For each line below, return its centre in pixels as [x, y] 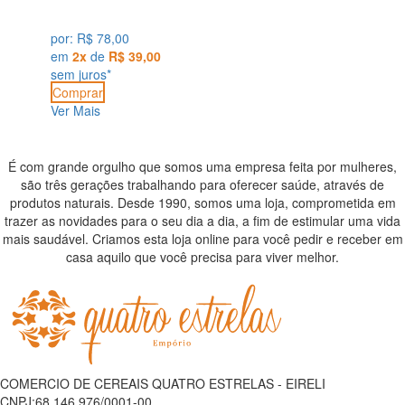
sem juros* [81, 74]
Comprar [78, 92]
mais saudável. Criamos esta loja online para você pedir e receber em [202, 238]
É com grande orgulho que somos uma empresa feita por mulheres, [202, 166]
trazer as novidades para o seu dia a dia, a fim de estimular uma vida [202, 220]
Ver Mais [75, 110]
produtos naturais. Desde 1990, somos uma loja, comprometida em [202, 202]
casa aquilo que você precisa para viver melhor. [202, 256]
